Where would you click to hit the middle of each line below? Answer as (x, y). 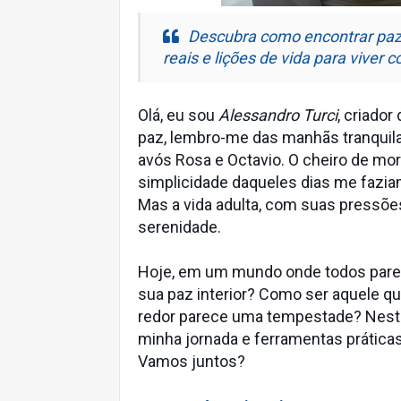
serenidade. (181, 227)
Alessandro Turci (278, 115)
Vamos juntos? (192, 361)
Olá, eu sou (178, 115)
